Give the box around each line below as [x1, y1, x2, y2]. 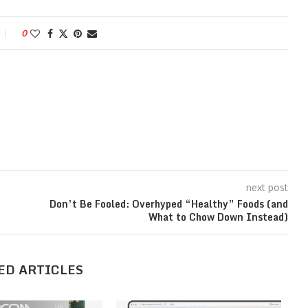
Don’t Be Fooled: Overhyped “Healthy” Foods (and [49, 196, 288, 212]
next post [245, 181, 288, 193]
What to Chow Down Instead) [148, 209, 288, 225]
